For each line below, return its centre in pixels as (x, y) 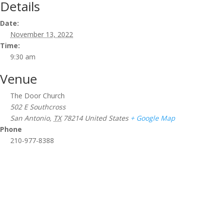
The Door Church (37, 96)
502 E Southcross (38, 107)
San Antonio (30, 118)
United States (107, 118)
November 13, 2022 (42, 35)
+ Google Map (153, 118)
